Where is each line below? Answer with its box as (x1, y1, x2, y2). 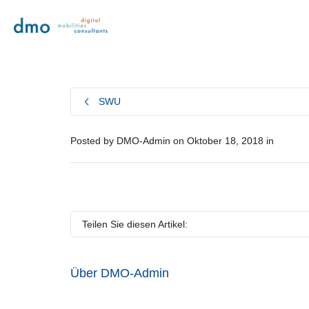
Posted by (70, 135, 117, 146)
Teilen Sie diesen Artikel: (82, 219, 188, 230)
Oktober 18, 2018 (187, 135, 263, 146)
